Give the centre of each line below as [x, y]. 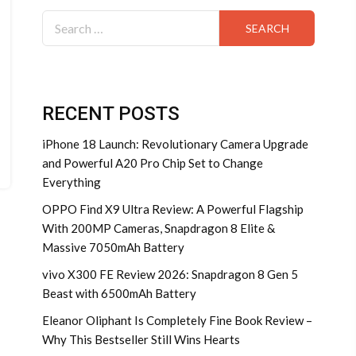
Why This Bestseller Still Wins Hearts [141, 339]
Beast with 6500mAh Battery [119, 293]
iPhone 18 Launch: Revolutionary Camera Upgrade [175, 144]
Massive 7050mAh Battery [113, 247]
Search [62, 19]
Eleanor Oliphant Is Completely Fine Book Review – [177, 320]
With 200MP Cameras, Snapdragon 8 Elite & [159, 228]
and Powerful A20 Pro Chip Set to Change [153, 163]
